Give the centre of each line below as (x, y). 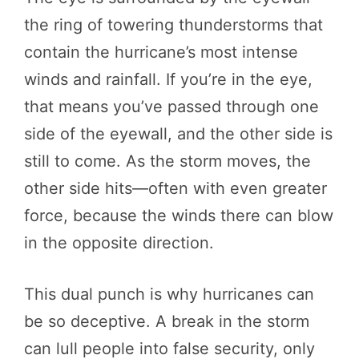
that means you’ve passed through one (171, 106)
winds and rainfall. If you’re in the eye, (168, 79)
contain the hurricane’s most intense (161, 52)
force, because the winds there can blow (179, 215)
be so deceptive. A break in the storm (167, 321)
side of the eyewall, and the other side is (178, 133)
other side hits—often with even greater (175, 188)
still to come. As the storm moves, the (167, 161)
